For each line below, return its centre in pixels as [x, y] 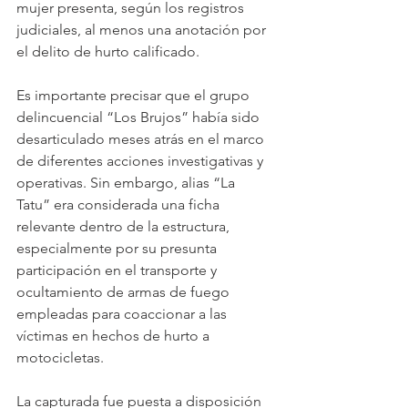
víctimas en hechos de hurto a [115, 335]
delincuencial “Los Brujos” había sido [140, 117]
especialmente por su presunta [118, 248]
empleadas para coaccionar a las [123, 313]
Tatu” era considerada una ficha [120, 204]
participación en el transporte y [118, 270]
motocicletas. [60, 357]
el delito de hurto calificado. [108, 51]
